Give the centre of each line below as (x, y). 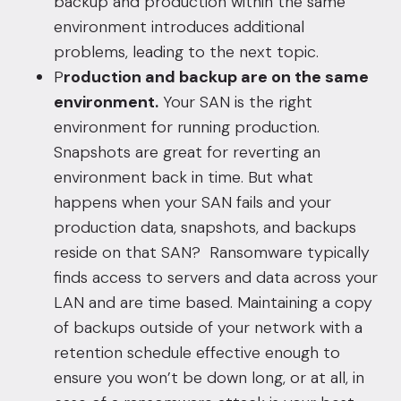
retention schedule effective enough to (197, 353)
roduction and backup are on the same (216, 77)
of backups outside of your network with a (208, 328)
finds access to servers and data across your (216, 277)
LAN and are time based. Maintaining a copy (213, 303)
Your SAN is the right (235, 102)
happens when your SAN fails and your (192, 202)
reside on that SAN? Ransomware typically (212, 252)
